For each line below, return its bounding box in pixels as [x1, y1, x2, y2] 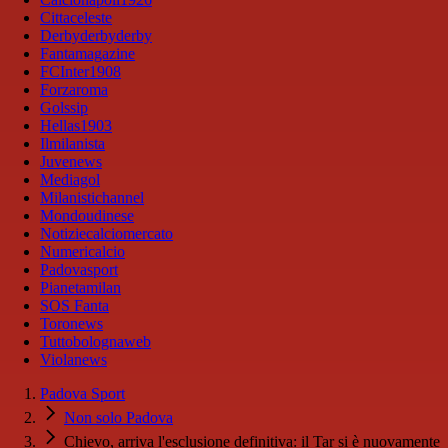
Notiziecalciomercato [40, 225, 173, 243]
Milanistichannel [40, 189, 144, 207]
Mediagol [40, 171, 100, 189]
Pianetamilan [40, 279, 121, 297]
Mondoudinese [40, 207, 134, 225]
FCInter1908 [40, 63, 121, 81]
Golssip [40, 99, 88, 117]
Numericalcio [40, 243, 125, 261]
